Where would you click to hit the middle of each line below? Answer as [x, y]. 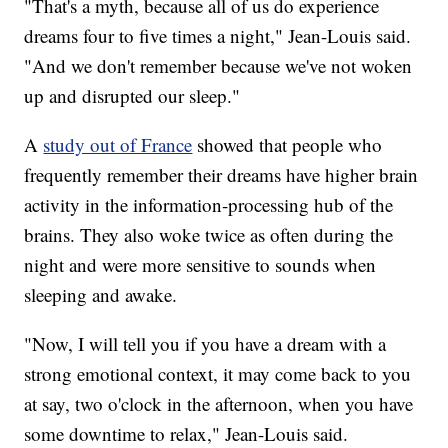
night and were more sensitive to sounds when [200, 265]
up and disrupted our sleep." [132, 96]
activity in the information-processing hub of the [209, 205]
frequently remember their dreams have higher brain [221, 175]
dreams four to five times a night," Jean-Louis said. [218, 36]
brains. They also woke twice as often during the [209, 235]
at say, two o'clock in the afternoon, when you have [219, 404]
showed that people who [290, 145]
